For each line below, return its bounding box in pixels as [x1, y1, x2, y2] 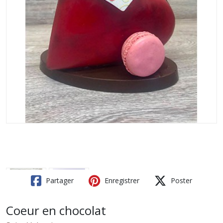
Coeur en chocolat [6, 202, 106, 219]
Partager [44, 175, 74, 185]
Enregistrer [103, 175, 139, 185]
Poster [169, 175, 192, 185]
